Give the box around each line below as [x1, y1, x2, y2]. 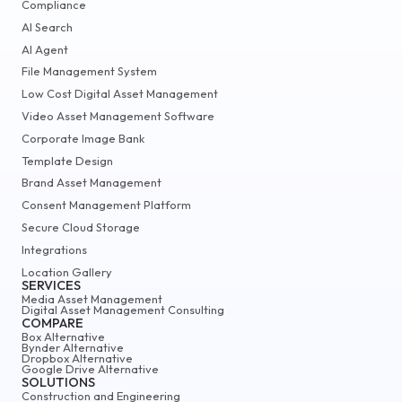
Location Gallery [22, 264, 112, 279]
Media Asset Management [22, 291, 162, 306]
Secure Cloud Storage [22, 219, 140, 234]
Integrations [22, 241, 87, 257]
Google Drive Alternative [22, 361, 159, 376]
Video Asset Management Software [22, 108, 214, 123]
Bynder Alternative [22, 339, 124, 354]
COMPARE [22, 314, 83, 331]
